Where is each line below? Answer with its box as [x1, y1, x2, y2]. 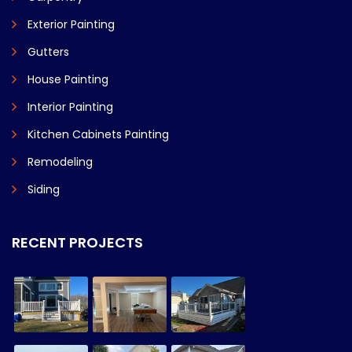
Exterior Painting [27, 16, 115, 33]
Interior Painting [27, 99, 113, 115]
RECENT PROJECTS [12, 233, 143, 253]
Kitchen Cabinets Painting [27, 126, 169, 143]
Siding [27, 181, 60, 198]
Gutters [27, 44, 69, 60]
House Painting [27, 71, 108, 88]
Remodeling [27, 154, 93, 170]
